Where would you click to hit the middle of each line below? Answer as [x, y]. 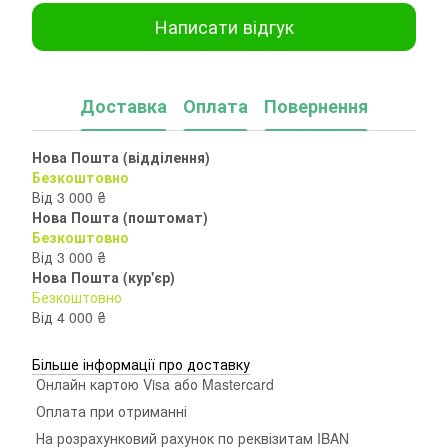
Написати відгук [224, 26]
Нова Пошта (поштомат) [120, 216]
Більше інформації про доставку [141, 363]
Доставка [123, 106]
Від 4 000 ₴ [69, 316]
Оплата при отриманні [109, 410]
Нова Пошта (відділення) [121, 156]
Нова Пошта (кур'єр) [103, 276]
